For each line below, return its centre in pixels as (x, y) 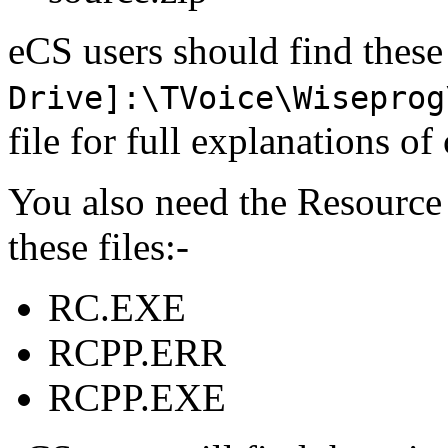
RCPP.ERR (137, 352)
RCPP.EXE (137, 397)
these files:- (98, 246)
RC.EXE (117, 307)
